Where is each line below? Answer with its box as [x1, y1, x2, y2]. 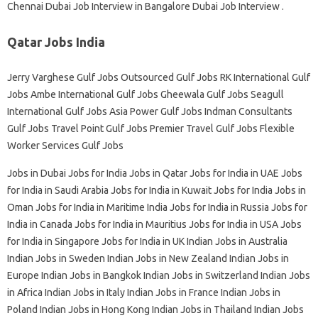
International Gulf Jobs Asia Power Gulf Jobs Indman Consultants [7, 106, 292, 117]
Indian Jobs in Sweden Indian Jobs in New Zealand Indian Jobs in [7, 253, 289, 264]
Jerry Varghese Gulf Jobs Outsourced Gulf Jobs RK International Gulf [7, 72, 310, 83]
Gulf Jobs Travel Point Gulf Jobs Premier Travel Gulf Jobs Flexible [7, 123, 295, 134]
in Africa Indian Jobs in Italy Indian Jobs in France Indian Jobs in [7, 287, 280, 298]
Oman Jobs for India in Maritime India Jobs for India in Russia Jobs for [7, 202, 307, 213]
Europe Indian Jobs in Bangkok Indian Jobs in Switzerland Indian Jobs [7, 270, 310, 281]
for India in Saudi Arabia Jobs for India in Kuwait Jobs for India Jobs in [7, 185, 306, 196]
